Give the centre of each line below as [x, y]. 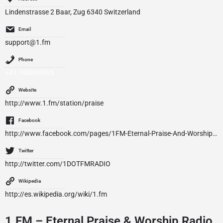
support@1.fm [28, 42]
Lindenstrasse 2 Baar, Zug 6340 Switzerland [73, 12]
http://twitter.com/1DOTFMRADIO [58, 164]
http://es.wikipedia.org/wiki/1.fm [56, 194]
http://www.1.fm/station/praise [54, 103]
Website [27, 90]
